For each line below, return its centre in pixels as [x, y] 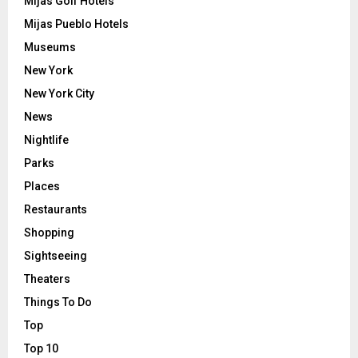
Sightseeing [56, 255]
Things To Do [58, 302]
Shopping [49, 232]
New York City [59, 93]
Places [42, 186]
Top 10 [41, 348]
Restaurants [56, 209]
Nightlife [46, 139]
